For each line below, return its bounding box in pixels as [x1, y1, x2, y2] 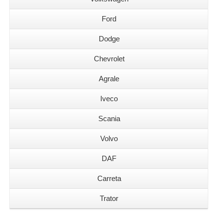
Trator [100, 194, 118, 202]
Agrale [99, 74, 119, 83]
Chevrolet [93, 54, 125, 63]
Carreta [97, 174, 121, 182]
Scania [98, 114, 120, 123]
